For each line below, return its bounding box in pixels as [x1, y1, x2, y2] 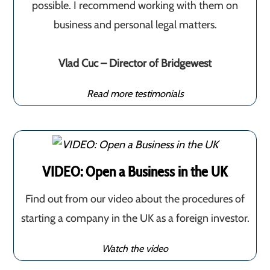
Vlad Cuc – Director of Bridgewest [58, 56, 212, 70]
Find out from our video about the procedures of [25, 192, 245, 206]
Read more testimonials [86, 87, 184, 99]
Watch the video [102, 242, 168, 254]
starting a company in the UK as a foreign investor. [20, 211, 250, 225]
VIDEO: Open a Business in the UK [42, 162, 228, 180]
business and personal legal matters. [53, 17, 217, 31]
